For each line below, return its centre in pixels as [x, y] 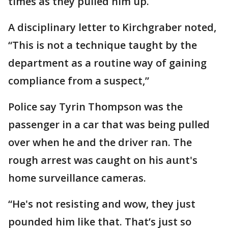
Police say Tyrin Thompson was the [95, 107]
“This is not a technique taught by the [103, 45]
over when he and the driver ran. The [100, 142]
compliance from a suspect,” [79, 81]
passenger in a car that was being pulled [109, 124]
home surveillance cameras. [77, 178]
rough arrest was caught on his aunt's [103, 160]
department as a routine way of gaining [107, 63]
